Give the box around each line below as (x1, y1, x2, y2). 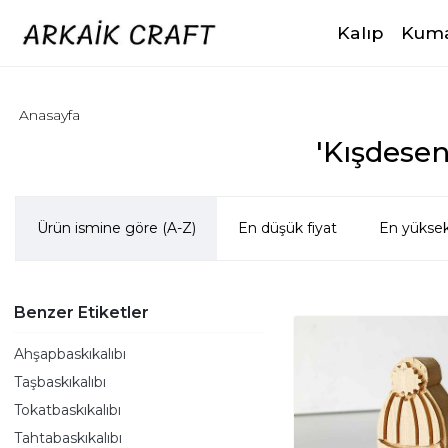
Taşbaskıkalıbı (14, 372, 106, 391)
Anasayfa (19, 105, 81, 124)
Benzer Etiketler (14, 303, 149, 322)
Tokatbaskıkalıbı (14, 400, 121, 419)
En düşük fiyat (238, 219, 337, 237)
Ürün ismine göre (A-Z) (37, 219, 196, 237)
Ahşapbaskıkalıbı (14, 344, 126, 363)
